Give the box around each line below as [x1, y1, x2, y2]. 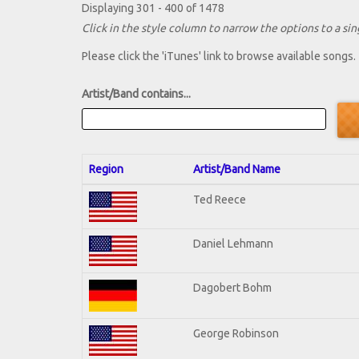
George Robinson [193, 326, 279, 340]
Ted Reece [193, 192, 246, 206]
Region [89, 162, 123, 175]
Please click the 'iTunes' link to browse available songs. [82, 50, 356, 63]
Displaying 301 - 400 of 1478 [82, 2, 224, 15]
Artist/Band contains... [82, 87, 191, 101]
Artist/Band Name [193, 162, 280, 175]
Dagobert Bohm [193, 280, 272, 294]
